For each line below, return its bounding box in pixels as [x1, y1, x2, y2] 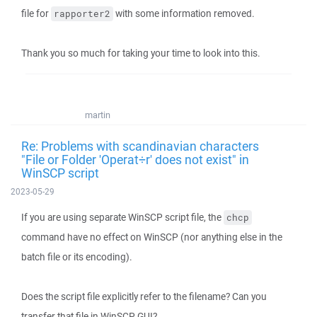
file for [21, 7, 51, 20]
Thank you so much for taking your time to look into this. [21, 47, 260, 59]
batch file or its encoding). [21, 250, 132, 263]
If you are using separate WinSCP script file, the [21, 211, 224, 224]
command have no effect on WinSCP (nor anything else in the [21, 231, 282, 243]
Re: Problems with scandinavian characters [21, 137, 259, 154]
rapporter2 [54, 8, 110, 20]
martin [85, 109, 110, 121]
